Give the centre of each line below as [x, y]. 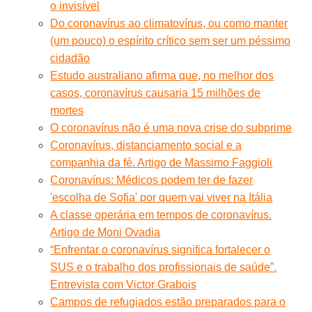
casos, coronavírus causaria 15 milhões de [156, 93]
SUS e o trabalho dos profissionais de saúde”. [164, 267]
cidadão [70, 58]
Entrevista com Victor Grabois [124, 284]
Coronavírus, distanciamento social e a [146, 145]
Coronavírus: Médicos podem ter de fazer [152, 180]
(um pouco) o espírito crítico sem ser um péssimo [171, 40]
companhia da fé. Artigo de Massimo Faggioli [162, 162]
